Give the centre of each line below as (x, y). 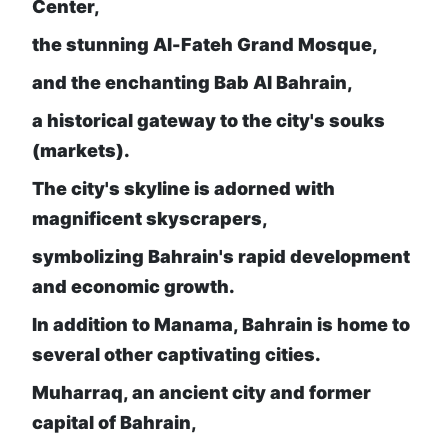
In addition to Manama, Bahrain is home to (221, 325)
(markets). (81, 151)
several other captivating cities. (176, 355)
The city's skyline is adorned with (183, 189)
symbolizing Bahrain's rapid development (221, 257)
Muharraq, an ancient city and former (201, 393)
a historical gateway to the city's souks (208, 121)
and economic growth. (133, 287)
